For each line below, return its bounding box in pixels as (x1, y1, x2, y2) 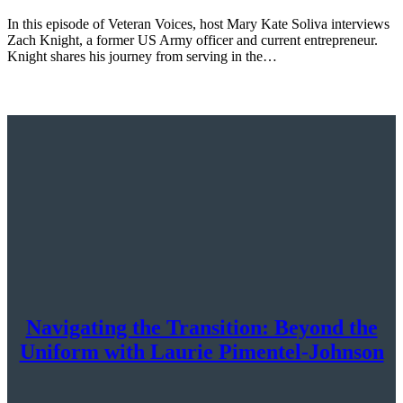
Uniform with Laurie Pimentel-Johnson (19, 339, 384, 363)
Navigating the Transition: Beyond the (25, 315, 378, 339)
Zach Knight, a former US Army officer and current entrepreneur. (7, 31, 378, 48)
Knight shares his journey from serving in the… (7, 48, 277, 64)
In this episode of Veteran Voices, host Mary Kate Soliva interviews (7, 15, 390, 31)
